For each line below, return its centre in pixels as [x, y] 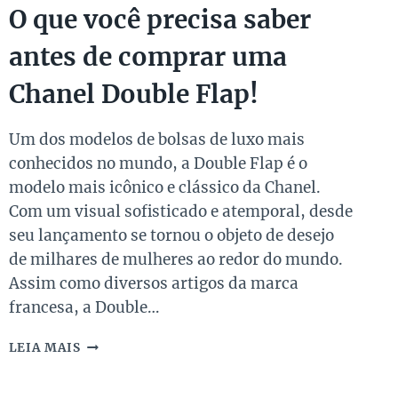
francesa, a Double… [84, 307]
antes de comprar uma [147, 56]
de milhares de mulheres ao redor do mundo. [175, 259]
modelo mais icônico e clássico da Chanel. [164, 187]
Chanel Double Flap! [133, 94]
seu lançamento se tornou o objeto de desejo [171, 235]
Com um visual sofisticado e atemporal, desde [180, 211]
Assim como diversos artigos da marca [153, 283]
